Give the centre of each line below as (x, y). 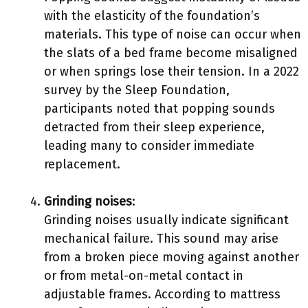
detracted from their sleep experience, (154, 127)
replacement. (82, 164)
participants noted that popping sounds (159, 109)
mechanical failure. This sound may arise (161, 239)
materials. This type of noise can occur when (173, 34)
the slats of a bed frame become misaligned (171, 53)
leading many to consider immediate (149, 146)
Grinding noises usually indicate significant (166, 220)
